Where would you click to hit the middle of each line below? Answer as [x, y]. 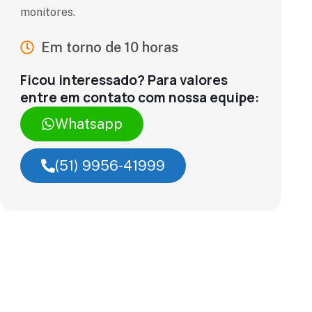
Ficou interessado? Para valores [124, 80]
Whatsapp [88, 124]
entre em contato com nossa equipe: [139, 97]
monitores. [49, 12]
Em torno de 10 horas [109, 47]
